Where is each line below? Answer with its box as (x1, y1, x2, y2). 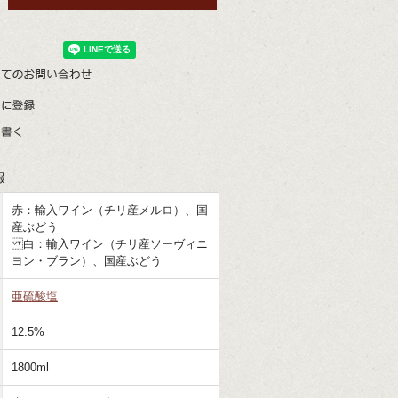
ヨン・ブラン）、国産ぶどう (12, 254, 162, 267)
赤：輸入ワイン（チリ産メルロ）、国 (12, 203, 208, 217)
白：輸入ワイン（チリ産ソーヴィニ (12, 237, 208, 251)
